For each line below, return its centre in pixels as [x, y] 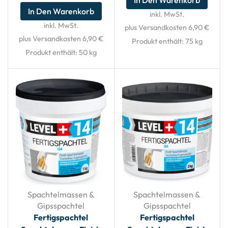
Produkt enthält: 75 [163, 41]
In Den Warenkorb [61, 11]
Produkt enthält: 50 [57, 52]
